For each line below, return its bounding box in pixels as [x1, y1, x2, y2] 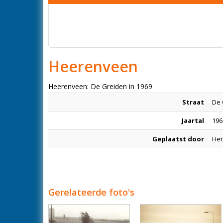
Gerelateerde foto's [48, 186, 134, 198]
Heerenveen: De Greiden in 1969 [48, 82, 152, 91]
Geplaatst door [152, 134, 204, 143]
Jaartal [182, 116, 204, 125]
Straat [182, 98, 204, 107]
